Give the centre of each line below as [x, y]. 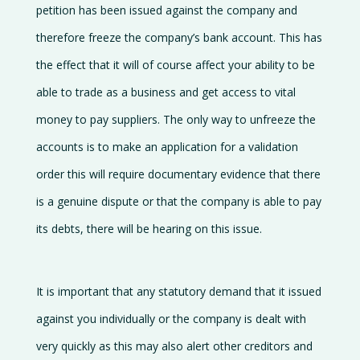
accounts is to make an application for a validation [167, 147]
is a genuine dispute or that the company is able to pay [178, 201]
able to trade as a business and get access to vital [166, 92]
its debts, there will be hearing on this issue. [149, 229]
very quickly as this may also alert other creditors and [174, 346]
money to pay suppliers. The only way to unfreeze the [176, 119]
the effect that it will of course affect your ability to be [175, 65]
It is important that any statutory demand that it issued [178, 291]
